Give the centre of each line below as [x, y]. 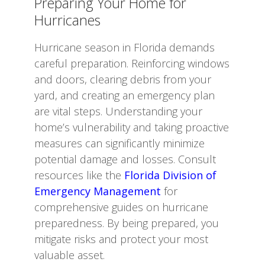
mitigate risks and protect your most [121, 239]
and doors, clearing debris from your [123, 79]
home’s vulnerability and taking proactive [132, 127]
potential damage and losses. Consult [125, 159]
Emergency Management [98, 191]
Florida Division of [170, 175]
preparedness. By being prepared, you [127, 223]
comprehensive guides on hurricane [121, 207]
